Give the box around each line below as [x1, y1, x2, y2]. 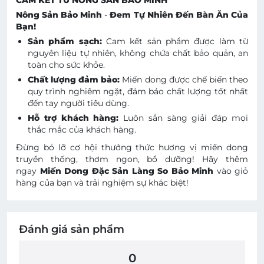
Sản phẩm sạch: [28, 35, 102, 47]
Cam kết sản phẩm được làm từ [106, 35, 249, 47]
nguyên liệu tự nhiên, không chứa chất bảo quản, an [28, 47, 248, 58]
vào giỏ [216, 165, 248, 176]
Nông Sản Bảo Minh [16, 9, 103, 20]
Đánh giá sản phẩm [19, 222, 124, 236]
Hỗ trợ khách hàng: [28, 112, 119, 123]
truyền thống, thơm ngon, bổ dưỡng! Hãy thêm [16, 153, 248, 164]
